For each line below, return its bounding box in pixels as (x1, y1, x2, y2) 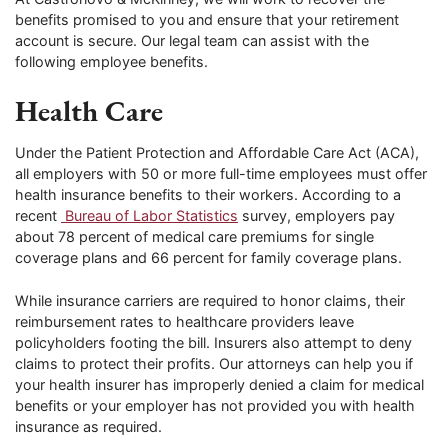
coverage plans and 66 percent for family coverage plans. (15, 249, 402, 267)
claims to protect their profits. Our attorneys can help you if (15, 355, 413, 373)
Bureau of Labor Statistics (61, 207, 238, 225)
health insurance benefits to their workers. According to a (15, 186, 401, 204)
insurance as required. (15, 418, 166, 436)
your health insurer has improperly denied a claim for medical (15, 376, 424, 394)
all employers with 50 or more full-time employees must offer (15, 165, 427, 183)
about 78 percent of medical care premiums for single (15, 228, 374, 246)
